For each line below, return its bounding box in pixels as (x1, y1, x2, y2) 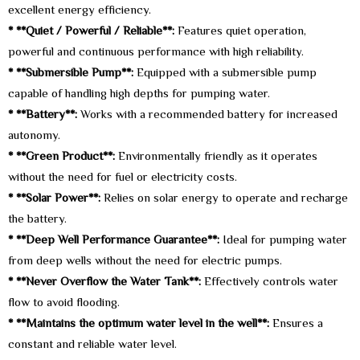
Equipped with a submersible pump (133, 64, 317, 83)
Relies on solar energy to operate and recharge (100, 190, 348, 208)
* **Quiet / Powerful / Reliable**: (8, 22, 174, 41)
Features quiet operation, (174, 22, 306, 41)
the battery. (8, 211, 67, 229)
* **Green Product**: (8, 148, 115, 166)
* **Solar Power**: (8, 190, 100, 208)
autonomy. (8, 127, 60, 145)
